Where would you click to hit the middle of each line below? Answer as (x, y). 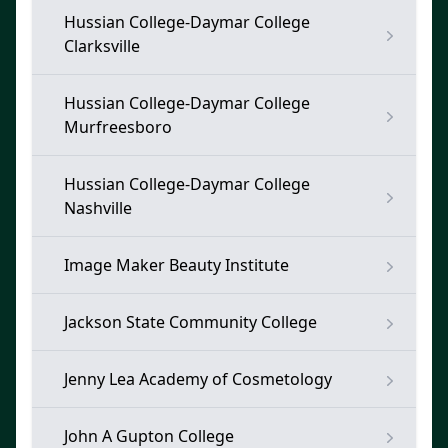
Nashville (98, 208)
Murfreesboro (118, 127)
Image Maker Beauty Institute (176, 265)
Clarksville (102, 46)
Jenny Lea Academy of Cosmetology (198, 379)
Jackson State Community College (190, 322)
